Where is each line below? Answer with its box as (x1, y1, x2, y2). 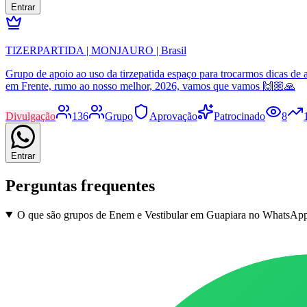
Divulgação (5, 110, 56, 122)
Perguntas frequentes (5, 176, 155, 195)
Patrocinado (214, 110, 265, 122)
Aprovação (149, 110, 197, 122)
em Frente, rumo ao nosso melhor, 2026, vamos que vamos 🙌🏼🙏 (5, 79, 295, 92)
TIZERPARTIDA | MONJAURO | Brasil (5, 44, 186, 56)
